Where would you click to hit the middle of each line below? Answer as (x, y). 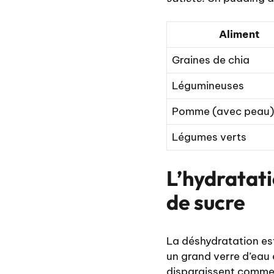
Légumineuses (208, 86)
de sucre (206, 202)
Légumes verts (209, 137)
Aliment (239, 35)
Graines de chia (211, 60)
